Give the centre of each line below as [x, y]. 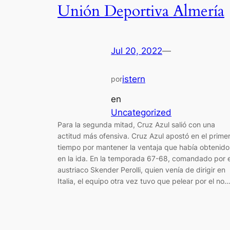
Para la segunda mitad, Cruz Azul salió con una [136, 124]
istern [134, 79]
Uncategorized [141, 112]
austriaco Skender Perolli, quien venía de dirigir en [141, 169]
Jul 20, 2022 [137, 51]
